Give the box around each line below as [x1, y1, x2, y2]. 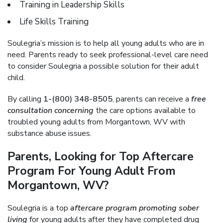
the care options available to [94, 105, 196, 116]
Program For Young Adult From [7, 163, 176, 179]
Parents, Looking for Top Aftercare [7, 149, 194, 164]
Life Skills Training [19, 16, 89, 27]
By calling [7, 94, 43, 105]
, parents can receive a [112, 94, 191, 105]
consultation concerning [7, 105, 94, 116]
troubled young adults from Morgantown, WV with [7, 116, 185, 127]
